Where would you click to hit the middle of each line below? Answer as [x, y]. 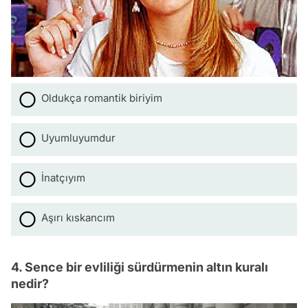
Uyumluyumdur [78, 138]
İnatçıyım [63, 178]
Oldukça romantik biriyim [102, 98]
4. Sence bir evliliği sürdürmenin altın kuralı [140, 267]
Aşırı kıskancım [78, 218]
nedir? [30, 284]
